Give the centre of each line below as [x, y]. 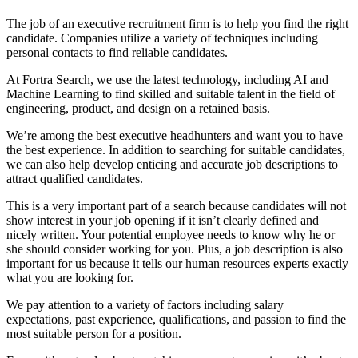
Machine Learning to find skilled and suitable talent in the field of [171, 94]
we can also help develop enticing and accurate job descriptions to [172, 165]
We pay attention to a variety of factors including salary [145, 305]
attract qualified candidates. [75, 179]
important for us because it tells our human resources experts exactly [177, 264]
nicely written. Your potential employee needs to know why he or [171, 235]
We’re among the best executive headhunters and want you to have [175, 136]
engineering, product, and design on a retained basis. [138, 109]
